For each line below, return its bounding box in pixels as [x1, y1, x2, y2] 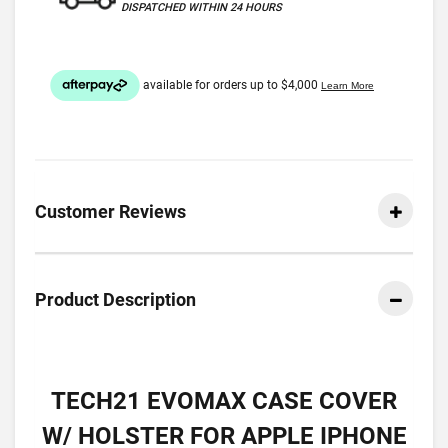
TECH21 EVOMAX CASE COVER [51, 387, 397, 415]
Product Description [35, 289, 196, 310]
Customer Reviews [35, 201, 186, 222]
